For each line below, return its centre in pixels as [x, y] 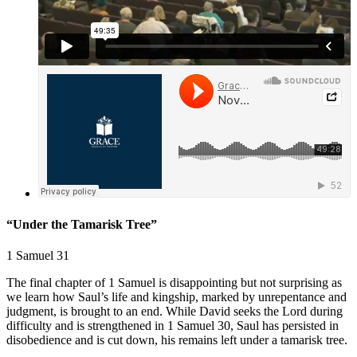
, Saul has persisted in [284, 326]
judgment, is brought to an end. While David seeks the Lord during [175, 312]
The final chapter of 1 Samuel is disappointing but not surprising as [174, 283]
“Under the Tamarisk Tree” [82, 224]
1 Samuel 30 [199, 326]
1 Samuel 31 [38, 256]
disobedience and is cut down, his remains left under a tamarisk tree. [177, 340]
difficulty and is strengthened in [87, 326]
